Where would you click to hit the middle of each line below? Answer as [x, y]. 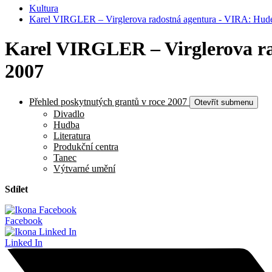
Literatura [72, 135]
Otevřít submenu [224, 102]
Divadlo [69, 114]
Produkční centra [86, 146]
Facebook [24, 220]
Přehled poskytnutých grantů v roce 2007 [108, 101]
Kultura [44, 8]
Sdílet [16, 189]
